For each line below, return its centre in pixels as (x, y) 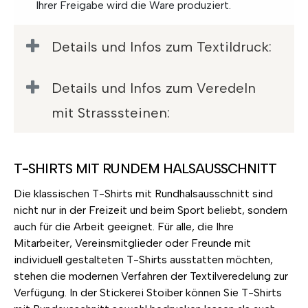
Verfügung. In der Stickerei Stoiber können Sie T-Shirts (148, 293)
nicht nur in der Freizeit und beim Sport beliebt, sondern (151, 210)
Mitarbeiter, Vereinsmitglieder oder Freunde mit (132, 243)
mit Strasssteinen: (110, 112)
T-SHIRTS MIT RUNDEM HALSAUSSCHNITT (145, 169)
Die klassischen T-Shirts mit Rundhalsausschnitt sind (143, 194)
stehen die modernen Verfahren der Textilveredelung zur (151, 276)
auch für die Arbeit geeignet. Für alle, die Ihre (124, 227)
